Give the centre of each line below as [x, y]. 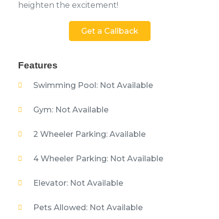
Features [38, 65]
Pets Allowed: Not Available [88, 207]
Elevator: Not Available [78, 183]
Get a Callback [109, 31]
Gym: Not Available [71, 109]
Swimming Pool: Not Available [93, 85]
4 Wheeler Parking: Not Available [98, 158]
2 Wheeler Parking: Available [89, 134]
